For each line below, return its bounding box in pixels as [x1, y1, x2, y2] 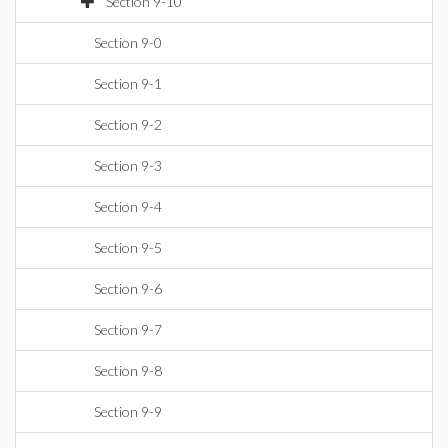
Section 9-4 [94, 198, 162, 215]
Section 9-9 [94, 403, 162, 420]
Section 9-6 [94, 280, 162, 297]
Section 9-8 [94, 362, 162, 379]
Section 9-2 [94, 116, 162, 133]
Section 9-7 [94, 321, 162, 338]
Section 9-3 [94, 157, 162, 174]
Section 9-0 [94, 34, 162, 51]
